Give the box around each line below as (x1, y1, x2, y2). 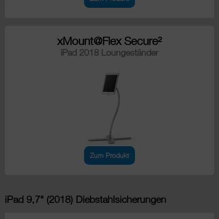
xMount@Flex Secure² (57, 34, 162, 47)
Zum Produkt (90, 151, 129, 159)
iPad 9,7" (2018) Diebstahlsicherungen (5, 193, 166, 205)
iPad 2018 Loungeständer (61, 47, 158, 58)
